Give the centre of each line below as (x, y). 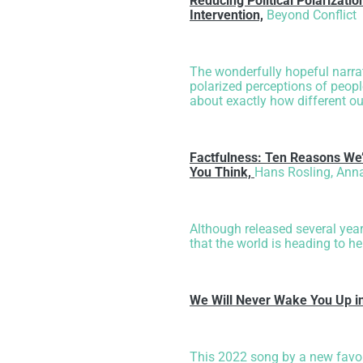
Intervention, (226, 15)
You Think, (222, 173)
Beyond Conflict (312, 15)
